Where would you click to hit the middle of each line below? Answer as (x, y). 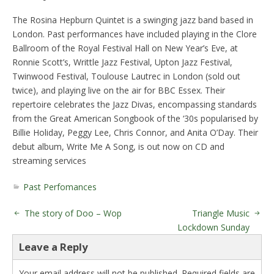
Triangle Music (221, 213)
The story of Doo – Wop (73, 213)
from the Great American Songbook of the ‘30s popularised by (135, 118)
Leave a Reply (54, 246)
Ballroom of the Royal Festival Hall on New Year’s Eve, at (125, 48)
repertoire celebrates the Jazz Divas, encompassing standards (135, 104)
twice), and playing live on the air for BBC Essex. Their (119, 90)
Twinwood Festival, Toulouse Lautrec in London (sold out (126, 76)
